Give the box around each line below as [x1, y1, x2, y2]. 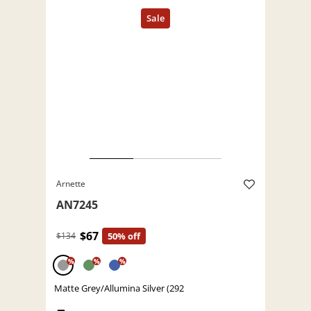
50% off [108, 230, 140, 243]
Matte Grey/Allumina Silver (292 [54, 282, 184, 295]
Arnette [56, 178, 85, 190]
